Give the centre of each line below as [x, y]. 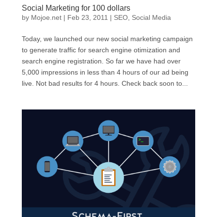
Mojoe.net [46, 18]
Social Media [151, 18]
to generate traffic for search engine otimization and [101, 50]
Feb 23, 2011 [87, 18]
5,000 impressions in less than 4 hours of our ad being [105, 72]
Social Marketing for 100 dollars [76, 8]
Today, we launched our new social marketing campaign [107, 39]
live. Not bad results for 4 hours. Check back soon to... [105, 84]
